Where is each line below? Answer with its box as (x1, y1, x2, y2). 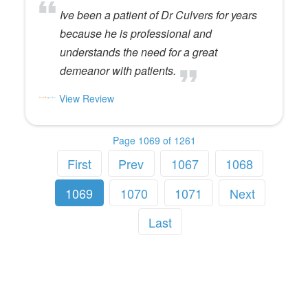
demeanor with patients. (60, 62, 177, 78)
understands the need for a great (60, 43, 218, 60)
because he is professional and (60, 25, 212, 41)
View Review (59, 91, 115, 105)
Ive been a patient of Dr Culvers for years (60, 6, 258, 23)
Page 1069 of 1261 (112, 133, 196, 147)
